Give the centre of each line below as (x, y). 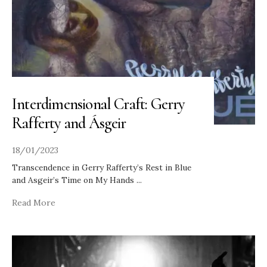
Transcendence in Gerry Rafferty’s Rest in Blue (102, 167)
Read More (34, 202)
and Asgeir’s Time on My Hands (74, 180)
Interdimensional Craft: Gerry (99, 104)
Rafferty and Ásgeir (71, 123)
